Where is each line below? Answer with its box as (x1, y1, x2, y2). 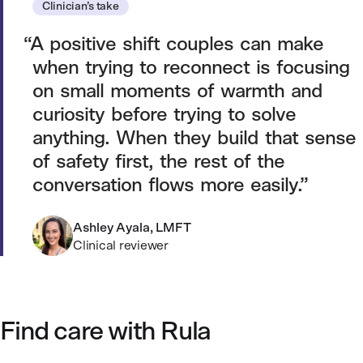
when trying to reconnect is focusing (32, 58, 349, 79)
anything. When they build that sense (32, 129, 356, 149)
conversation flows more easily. (32, 176, 300, 196)
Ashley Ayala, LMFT (73, 221, 191, 235)
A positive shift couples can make (30, 35, 324, 55)
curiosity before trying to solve (32, 105, 296, 126)
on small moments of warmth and (32, 82, 322, 102)
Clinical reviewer (73, 239, 169, 253)
